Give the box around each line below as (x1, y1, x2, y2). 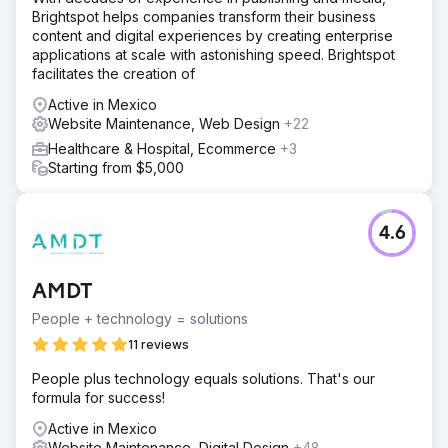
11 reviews (128, 336, 189, 352)
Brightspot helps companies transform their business (32, 7, 376, 25)
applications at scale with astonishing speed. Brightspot (32, 45, 395, 63)
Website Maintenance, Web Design (48, 114, 284, 132)
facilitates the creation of (32, 64, 195, 82)
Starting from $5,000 (48, 158, 184, 176)
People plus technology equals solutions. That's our (32, 369, 375, 387)
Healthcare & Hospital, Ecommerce (48, 139, 280, 157)
